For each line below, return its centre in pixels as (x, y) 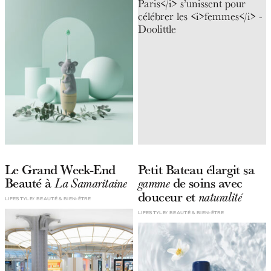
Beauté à (30, 183)
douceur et (168, 197)
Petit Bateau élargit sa (196, 170)
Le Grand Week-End (60, 170)
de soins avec (206, 183)
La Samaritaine (91, 184)
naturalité (220, 198)
